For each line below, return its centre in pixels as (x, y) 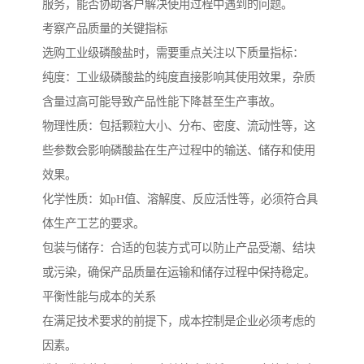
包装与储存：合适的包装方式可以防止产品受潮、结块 (179, 247)
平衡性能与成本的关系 (99, 296)
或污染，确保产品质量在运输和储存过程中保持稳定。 (179, 272)
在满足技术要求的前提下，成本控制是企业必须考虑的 (179, 321)
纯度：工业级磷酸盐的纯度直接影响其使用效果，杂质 (179, 77)
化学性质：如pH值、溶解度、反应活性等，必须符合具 (180, 199)
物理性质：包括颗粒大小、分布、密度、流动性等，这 (179, 126)
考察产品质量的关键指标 (105, 28)
